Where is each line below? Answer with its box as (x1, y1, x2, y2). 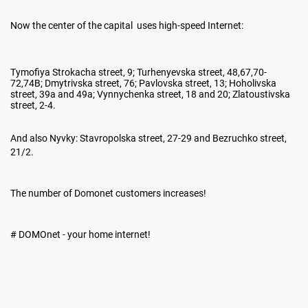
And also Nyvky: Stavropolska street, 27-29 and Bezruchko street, (10, 133, 287, 144)
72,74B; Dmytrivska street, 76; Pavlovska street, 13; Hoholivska (10, 78, 276, 89)
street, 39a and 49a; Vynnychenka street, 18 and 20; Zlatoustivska (10, 89, 290, 100)
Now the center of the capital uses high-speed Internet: (10, 20, 243, 31)
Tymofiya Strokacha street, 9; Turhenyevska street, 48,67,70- (10, 67, 267, 78)
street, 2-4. (10, 100, 56, 111)
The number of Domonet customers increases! (10, 188, 206, 199)
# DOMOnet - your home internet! (10, 229, 151, 240)
